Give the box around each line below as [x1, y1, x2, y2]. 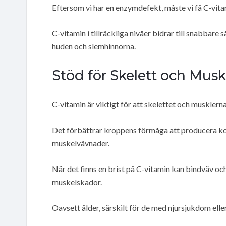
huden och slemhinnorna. [52, 41, 136, 51]
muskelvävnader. [52, 138, 109, 148]
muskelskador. [52, 177, 102, 187]
